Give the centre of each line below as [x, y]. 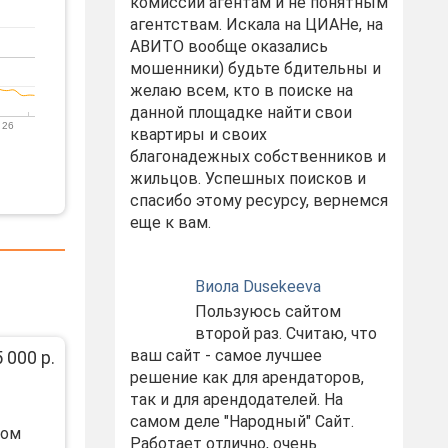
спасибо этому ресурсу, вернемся [258, 200]
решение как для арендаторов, [246, 377]
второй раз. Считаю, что [285, 333]
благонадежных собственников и [257, 156]
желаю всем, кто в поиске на [241, 90]
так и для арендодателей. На [236, 399]
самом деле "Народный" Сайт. [241, 421]
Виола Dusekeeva [257, 286]
